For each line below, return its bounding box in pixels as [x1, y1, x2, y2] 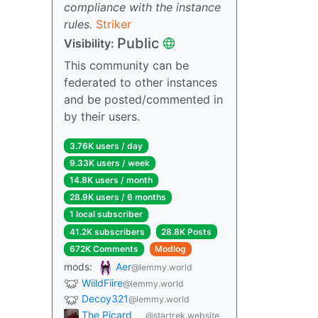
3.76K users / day [69, 140, 143, 151]
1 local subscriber [69, 209, 143, 220]
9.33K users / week [69, 157, 150, 168]
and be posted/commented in [64, 92, 223, 106]
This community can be [64, 57, 189, 72]
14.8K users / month [69, 175, 153, 186]
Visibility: [64, 35, 117, 50]
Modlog [155, 243, 187, 254]
